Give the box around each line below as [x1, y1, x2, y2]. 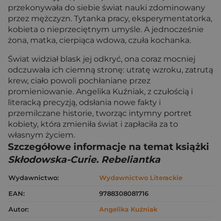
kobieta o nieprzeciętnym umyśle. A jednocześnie [8, 25, 204, 34]
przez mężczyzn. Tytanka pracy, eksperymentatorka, [8, 14, 212, 23]
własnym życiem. [8, 130, 75, 140]
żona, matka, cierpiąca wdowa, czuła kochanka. [8, 36, 191, 45]
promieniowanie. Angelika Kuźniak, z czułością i [8, 87, 193, 96]
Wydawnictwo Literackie [99, 174, 183, 182]
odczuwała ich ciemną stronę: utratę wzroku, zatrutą [8, 65, 213, 74]
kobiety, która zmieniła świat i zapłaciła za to [8, 119, 178, 129]
